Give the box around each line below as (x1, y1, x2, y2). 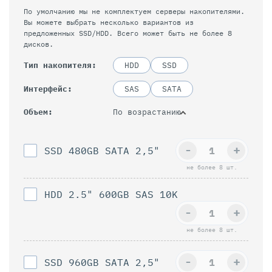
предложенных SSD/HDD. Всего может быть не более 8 (24, 28, 232, 38)
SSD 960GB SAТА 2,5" (44, 256, 160, 268)
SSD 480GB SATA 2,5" (44, 144, 160, 157)
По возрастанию (113, 106, 181, 117)
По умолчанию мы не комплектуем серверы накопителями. (24, 6, 245, 16)
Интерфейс (24, 83, 67, 94)
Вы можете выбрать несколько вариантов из (24, 17, 194, 27)
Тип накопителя (24, 59, 92, 70)
